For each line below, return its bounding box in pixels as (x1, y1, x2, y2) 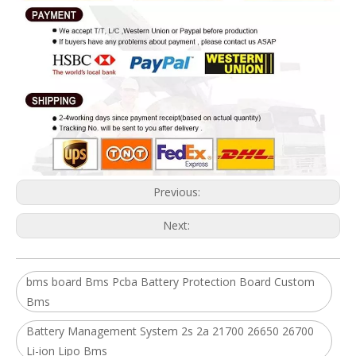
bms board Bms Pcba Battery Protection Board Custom (26, 274, 315, 290)
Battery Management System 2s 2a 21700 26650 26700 (26, 323, 314, 339)
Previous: (153, 184, 203, 200)
